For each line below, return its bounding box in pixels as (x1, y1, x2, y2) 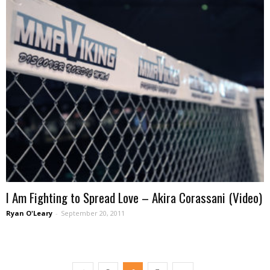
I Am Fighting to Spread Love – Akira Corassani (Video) (6, 188, 262, 207)
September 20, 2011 (61, 209, 125, 218)
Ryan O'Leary (6, 209, 52, 218)
